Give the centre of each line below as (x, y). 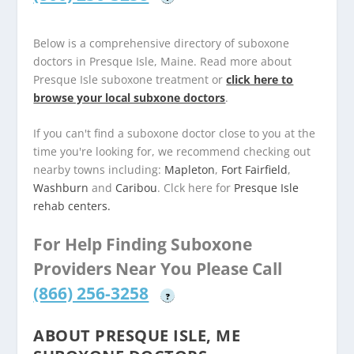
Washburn (61, 187)
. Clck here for (196, 187)
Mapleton (190, 169)
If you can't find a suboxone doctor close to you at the (175, 133)
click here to (260, 79)
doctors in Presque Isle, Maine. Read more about (163, 61)
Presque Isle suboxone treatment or (130, 79)
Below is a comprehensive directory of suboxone (162, 43)
